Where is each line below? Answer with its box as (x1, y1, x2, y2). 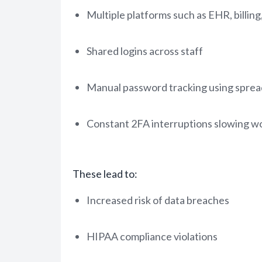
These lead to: (73, 167, 137, 180)
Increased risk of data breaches (87, 194, 229, 206)
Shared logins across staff (87, 44, 203, 57)
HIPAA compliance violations (87, 230, 218, 243)
